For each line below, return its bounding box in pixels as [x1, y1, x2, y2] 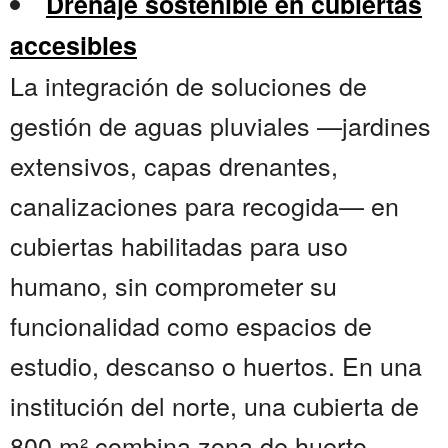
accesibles [10, 27, 137, 64]
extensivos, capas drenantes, [10, 147, 338, 184]
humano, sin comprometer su [10, 267, 337, 304]
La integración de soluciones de [10, 67, 367, 104]
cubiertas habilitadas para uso [10, 227, 348, 264]
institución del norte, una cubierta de [10, 387, 419, 424]
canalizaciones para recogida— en [10, 187, 399, 224]
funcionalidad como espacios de [10, 307, 372, 344]
